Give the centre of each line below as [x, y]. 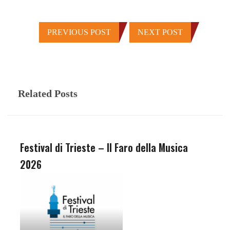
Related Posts [48, 93]
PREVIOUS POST [79, 32]
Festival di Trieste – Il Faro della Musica [104, 147]
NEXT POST [160, 32]
